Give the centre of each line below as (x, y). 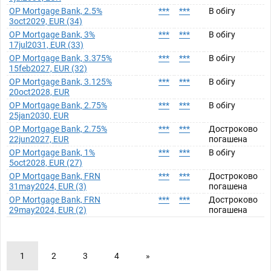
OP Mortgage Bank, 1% (52, 152)
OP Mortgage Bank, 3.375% (60, 58)
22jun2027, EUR (39, 139)
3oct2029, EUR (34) (46, 21)
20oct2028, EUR (39, 92)
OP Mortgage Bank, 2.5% (56, 11)
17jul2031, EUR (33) (46, 45)
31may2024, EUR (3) (48, 186)
